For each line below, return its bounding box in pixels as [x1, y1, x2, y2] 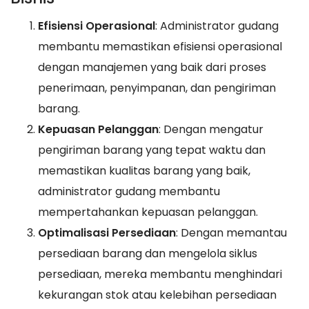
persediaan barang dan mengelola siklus [38, 246, 257, 262]
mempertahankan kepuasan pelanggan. [38, 204, 258, 221]
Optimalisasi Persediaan [38, 225, 176, 241]
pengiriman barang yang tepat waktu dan [38, 142, 266, 159]
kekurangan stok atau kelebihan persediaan [38, 287, 277, 303]
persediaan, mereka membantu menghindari [38, 266, 282, 283]
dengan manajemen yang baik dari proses [38, 59, 266, 76]
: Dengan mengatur [159, 121, 263, 138]
